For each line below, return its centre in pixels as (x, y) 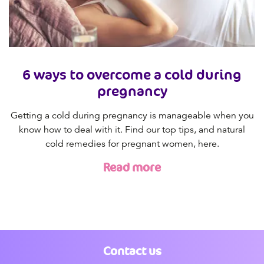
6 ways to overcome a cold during (132, 75)
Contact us (132, 251)
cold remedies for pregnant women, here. (132, 144)
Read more (132, 168)
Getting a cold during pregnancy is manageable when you (132, 116)
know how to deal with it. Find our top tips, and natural (132, 130)
